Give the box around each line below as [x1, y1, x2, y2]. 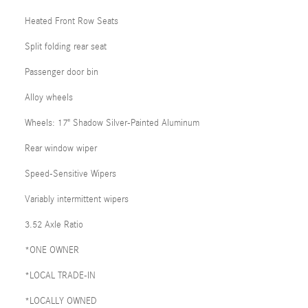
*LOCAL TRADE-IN [25, 270, 96, 281]
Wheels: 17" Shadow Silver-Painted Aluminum [25, 118, 199, 129]
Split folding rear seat [25, 41, 107, 52]
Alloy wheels [25, 92, 73, 103]
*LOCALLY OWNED [25, 296, 97, 307]
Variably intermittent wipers [25, 194, 129, 205]
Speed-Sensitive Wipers [25, 168, 116, 179]
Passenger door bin [25, 67, 98, 78]
